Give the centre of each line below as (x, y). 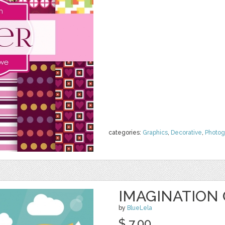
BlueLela (140, 208)
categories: (126, 133)
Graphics (155, 133)
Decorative (186, 133)
